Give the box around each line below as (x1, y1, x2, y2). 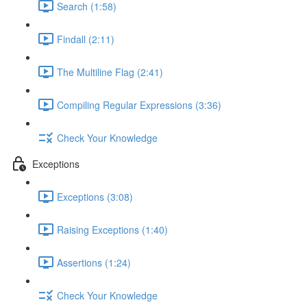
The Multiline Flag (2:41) (57, 64, 163, 79)
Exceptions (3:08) (57, 189, 133, 204)
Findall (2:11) (57, 32, 114, 46)
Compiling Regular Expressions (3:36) (57, 97, 221, 112)
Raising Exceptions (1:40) (57, 222, 168, 236)
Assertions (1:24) (57, 255, 131, 269)
